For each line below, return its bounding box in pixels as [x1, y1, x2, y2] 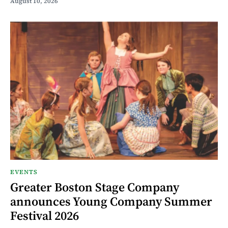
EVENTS [10, 168, 38, 177]
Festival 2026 [10, 207, 79, 224]
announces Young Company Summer [10, 193, 212, 210]
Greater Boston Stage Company [10, 179, 179, 196]
